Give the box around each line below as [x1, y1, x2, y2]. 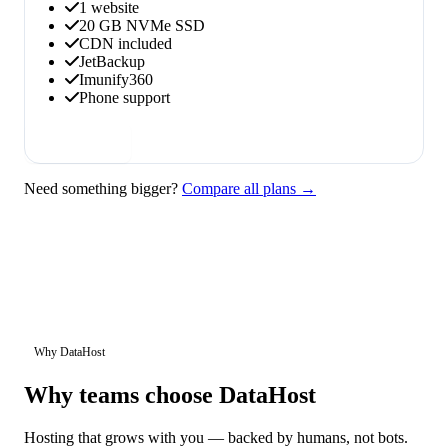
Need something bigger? [24, 180, 182, 198]
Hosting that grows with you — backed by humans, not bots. [24, 429, 408, 446]
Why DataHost [34, 345, 105, 360]
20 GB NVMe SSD [79, 17, 205, 35]
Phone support [79, 89, 170, 107]
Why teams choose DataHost [24, 382, 316, 409]
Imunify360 [79, 71, 153, 89]
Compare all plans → [182, 180, 316, 198]
